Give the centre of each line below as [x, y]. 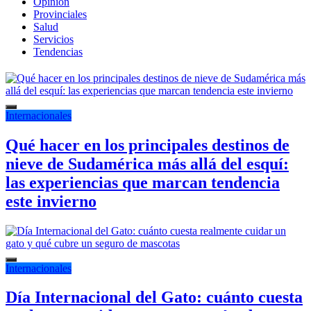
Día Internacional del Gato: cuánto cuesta [154, 297]
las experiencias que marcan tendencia [143, 182]
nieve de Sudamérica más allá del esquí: [147, 163]
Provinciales [60, 14]
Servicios [53, 39]
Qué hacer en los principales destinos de [148, 145]
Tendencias [58, 51]
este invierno [51, 201]
